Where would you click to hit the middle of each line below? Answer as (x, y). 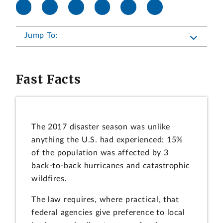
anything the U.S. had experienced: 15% (107, 140)
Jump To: (41, 35)
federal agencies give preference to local (108, 212)
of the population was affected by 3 (100, 153)
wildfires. (49, 179)
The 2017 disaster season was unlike (101, 127)
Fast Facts (48, 80)
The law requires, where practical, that (105, 199)
